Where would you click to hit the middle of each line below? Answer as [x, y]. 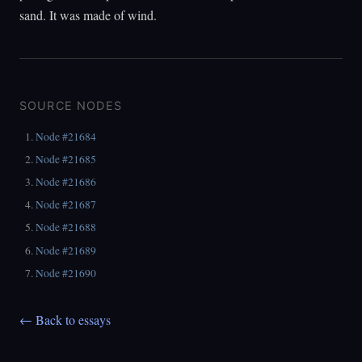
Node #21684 [66, 137]
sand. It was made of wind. [88, 15]
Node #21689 [66, 250]
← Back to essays [65, 319]
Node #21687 [66, 205]
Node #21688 [66, 227]
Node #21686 [66, 182]
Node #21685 [66, 160]
